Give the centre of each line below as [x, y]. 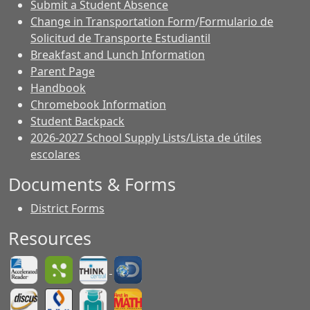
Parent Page [63, 71]
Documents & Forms [92, 184]
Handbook [58, 88]
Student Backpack [77, 121]
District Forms [67, 208]
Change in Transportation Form [113, 21]
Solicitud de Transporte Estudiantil [120, 38]
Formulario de [236, 21]
